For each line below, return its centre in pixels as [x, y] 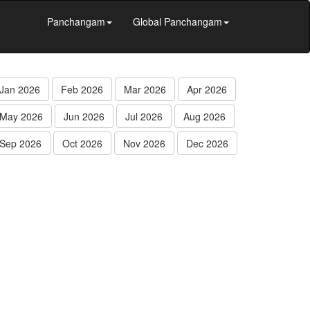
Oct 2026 [82, 143]
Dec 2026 [207, 143]
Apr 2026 [207, 89]
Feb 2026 [82, 89]
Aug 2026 [204, 116]
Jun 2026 [84, 116]
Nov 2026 [144, 143]
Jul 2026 [144, 116]
